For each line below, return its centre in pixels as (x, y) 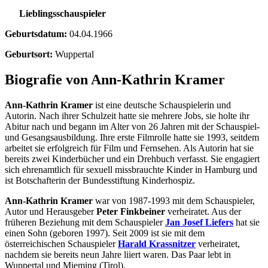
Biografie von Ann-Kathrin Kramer (115, 79)
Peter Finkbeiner (131, 211)
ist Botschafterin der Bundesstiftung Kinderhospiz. (100, 180)
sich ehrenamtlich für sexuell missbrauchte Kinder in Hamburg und (131, 169)
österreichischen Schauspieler (61, 243)
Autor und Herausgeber (51, 211)
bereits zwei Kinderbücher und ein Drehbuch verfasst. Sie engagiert (132, 159)
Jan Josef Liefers (199, 222)
